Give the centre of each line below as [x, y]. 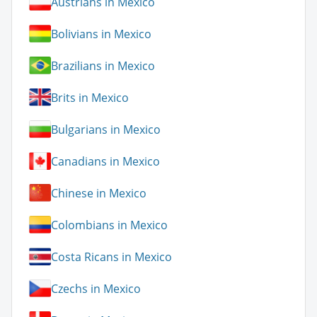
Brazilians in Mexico [103, 65]
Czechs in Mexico [96, 288]
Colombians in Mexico [109, 225]
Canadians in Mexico [105, 161]
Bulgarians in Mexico [106, 129]
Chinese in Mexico [99, 193]
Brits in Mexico [90, 97]
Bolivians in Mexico [101, 34]
